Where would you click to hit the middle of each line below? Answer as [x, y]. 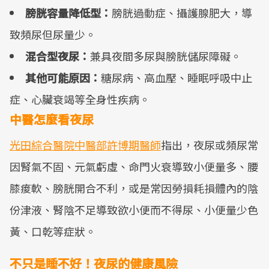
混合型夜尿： [58, 56]
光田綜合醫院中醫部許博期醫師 [85, 145]
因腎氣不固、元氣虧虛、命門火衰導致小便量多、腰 [134, 166]
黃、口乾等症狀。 [53, 231]
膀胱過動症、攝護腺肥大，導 [182, 13]
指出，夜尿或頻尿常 [210, 145]
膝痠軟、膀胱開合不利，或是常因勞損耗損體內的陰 [134, 188]
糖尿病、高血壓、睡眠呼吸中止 [177, 77]
